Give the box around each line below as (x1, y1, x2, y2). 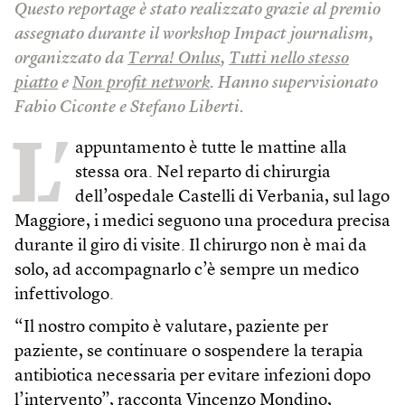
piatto (14, 74, 58, 92)
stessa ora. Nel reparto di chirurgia (75, 164, 331, 182)
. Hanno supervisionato (210, 74, 378, 92)
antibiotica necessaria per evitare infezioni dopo (14, 367, 371, 385)
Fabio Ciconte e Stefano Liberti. (14, 99, 244, 117)
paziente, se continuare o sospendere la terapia (14, 343, 363, 361)
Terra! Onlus (127, 50, 221, 68)
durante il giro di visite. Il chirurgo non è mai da (14, 237, 367, 255)
